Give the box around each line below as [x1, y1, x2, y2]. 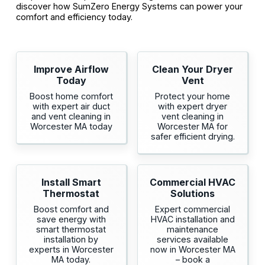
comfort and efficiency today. [15, 11, 132, 22]
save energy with [36, 214, 106, 225]
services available [157, 234, 229, 245]
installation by [44, 234, 99, 245]
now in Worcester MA [150, 244, 235, 255]
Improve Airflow [33, 63, 109, 76]
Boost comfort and [33, 204, 109, 215]
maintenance [167, 224, 219, 235]
